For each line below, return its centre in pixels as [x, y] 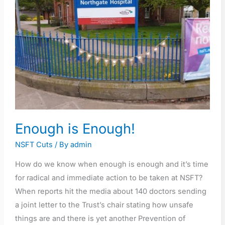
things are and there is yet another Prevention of [100, 218]
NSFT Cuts [34, 145]
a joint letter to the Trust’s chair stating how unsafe [104, 205]
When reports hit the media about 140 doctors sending [110, 191]
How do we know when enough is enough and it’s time [111, 164]
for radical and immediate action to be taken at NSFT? [108, 178]
